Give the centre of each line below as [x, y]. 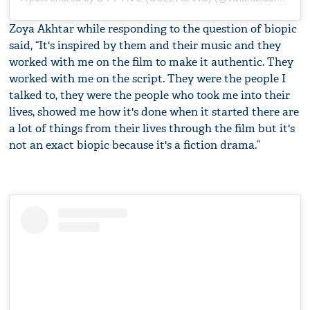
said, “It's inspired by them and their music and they [145, 45]
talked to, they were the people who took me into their [150, 95]
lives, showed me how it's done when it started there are [154, 111]
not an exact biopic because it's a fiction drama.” [135, 145]
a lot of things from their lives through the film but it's [152, 128]
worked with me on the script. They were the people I [148, 78]
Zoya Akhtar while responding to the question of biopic [153, 28]
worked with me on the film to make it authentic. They [152, 62]
